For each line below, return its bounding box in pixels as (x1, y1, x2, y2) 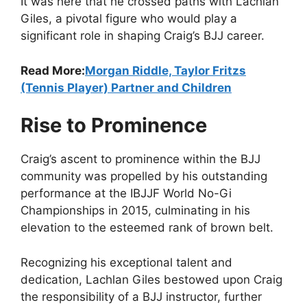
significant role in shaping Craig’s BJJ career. (21, 29, 265, 42)
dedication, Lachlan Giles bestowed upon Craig (21, 272, 282, 286)
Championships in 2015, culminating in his (21, 204, 250, 217)
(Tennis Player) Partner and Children (21, 80, 232, 95)
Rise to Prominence (21, 113, 207, 137)
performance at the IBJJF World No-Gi (21, 186, 232, 200)
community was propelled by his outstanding (21, 169, 267, 183)
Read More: (21, 63, 85, 77)
